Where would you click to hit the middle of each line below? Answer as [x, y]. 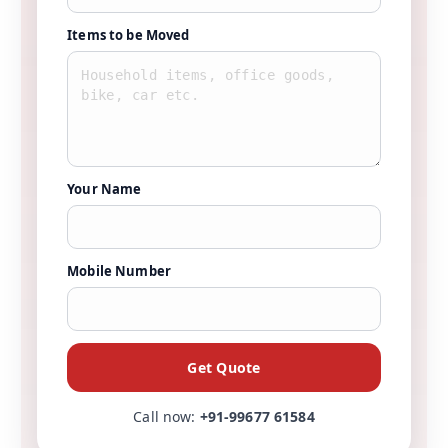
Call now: [166, 417]
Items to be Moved [128, 34]
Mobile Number [119, 271]
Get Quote [224, 368]
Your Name [104, 189]
